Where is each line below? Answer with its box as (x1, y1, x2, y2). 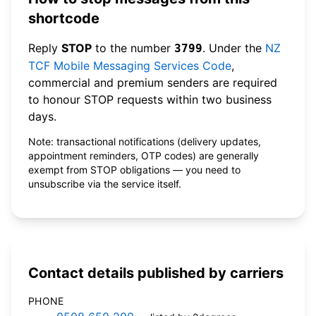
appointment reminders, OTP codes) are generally (28, 149, 259, 162)
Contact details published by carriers (28, 265, 284, 282)
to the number (92, 40, 174, 55)
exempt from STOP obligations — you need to (28, 163, 241, 176)
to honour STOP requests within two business (28, 92, 272, 107)
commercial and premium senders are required (28, 75, 277, 90)
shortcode (28, 9, 99, 27)
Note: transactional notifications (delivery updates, (28, 135, 261, 147)
